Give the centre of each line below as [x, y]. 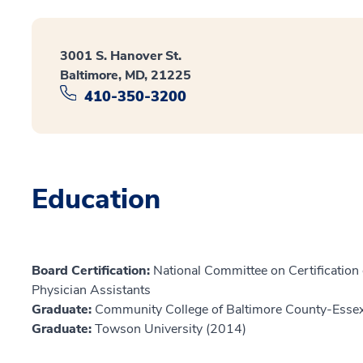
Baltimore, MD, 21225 [126, 75]
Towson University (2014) [171, 329]
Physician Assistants [91, 290]
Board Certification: [92, 271]
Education [96, 200]
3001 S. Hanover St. [121, 56]
